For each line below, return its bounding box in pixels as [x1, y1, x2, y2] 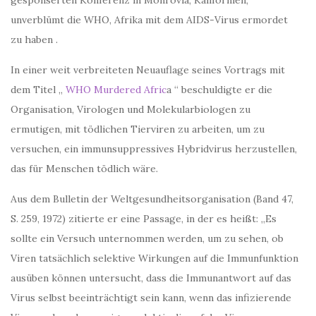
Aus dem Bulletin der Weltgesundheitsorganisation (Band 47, [11, 193, 293, 206]
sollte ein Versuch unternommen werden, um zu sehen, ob [11, 232, 284, 245]
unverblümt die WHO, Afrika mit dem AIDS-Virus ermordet [11, 13, 288, 27]
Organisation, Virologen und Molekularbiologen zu [11, 103, 250, 116]
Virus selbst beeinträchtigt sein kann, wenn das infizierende [11, 291, 291, 305]
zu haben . [11, 33, 58, 47]
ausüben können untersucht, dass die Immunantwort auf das [11, 272, 291, 285]
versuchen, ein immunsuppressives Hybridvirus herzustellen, [11, 142, 297, 156]
